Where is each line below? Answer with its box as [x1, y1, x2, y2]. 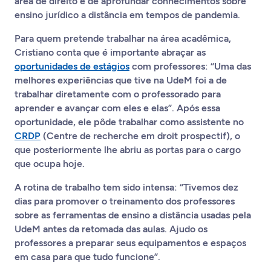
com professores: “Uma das [129, 60, 251, 72]
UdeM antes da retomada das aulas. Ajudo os [15, 223, 207, 235]
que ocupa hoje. [15, 158, 87, 169]
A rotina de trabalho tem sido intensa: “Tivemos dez [15, 181, 238, 193]
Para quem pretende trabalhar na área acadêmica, [15, 33, 231, 44]
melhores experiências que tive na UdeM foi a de [15, 74, 227, 86]
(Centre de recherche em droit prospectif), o [41, 130, 240, 142]
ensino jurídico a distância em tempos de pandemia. [15, 9, 240, 21]
